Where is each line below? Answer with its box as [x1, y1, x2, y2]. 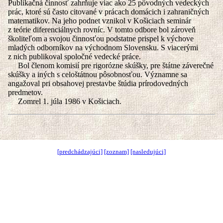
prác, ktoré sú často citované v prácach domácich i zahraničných [8, 7, 209, 16]
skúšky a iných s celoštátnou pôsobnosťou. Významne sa [8, 70, 187, 79]
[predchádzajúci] [57, 148, 103, 155]
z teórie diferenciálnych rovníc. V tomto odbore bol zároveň [8, 25, 196, 34]
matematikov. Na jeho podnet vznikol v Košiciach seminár [8, 16, 191, 25]
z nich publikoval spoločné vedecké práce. [8, 52, 141, 61]
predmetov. [8, 88, 43, 97]
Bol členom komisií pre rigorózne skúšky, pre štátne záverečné [8, 61, 214, 70]
